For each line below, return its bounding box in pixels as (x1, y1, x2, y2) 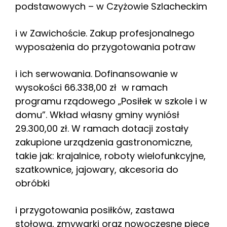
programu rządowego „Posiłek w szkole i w (15, 95, 207, 108)
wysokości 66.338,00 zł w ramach (15, 81, 168, 94)
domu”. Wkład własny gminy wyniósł (15, 108, 179, 122)
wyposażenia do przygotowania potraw (15, 41, 196, 54)
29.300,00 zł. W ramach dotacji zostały (15, 122, 188, 135)
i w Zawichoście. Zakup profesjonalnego (15, 27, 195, 40)
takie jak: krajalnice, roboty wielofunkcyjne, (15, 149, 206, 163)
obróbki (15, 177, 50, 190)
